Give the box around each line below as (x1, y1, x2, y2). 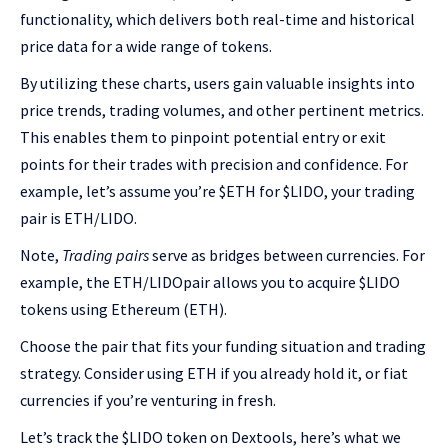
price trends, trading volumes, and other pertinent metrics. (20, 100, 424, 121)
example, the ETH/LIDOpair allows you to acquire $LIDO (20, 272, 400, 293)
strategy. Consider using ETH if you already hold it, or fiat (20, 363, 408, 384)
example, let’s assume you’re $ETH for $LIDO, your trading (20, 181, 415, 202)
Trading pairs (62, 245, 149, 266)
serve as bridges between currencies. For (149, 245, 425, 266)
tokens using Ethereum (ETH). (20, 299, 227, 320)
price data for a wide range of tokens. (20, 36, 275, 57)
